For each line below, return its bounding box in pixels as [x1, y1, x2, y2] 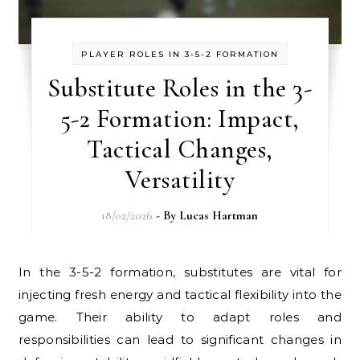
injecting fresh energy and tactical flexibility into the [18, 286, 342, 302]
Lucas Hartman [179, 207, 259, 223]
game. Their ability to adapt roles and [18, 309, 342, 325]
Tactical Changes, [87, 133, 273, 165]
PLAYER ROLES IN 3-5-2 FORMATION [80, 48, 279, 59]
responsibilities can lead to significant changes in [18, 331, 342, 347]
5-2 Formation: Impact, [59, 102, 300, 134]
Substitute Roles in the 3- [47, 72, 313, 104]
